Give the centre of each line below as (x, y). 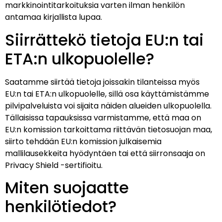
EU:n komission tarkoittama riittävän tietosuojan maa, (109, 129)
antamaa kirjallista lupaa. (54, 17)
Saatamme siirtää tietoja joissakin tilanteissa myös (102, 82)
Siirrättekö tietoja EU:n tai (104, 40)
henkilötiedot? (61, 207)
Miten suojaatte (67, 188)
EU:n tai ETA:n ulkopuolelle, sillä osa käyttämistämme (107, 94)
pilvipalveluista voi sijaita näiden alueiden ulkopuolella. (108, 106)
